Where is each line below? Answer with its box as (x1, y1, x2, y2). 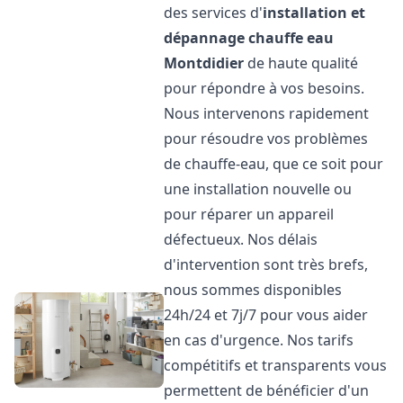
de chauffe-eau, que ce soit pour (164, 154, 384, 174)
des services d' (164, 3, 264, 22)
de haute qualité (244, 53, 359, 73)
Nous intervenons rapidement (164, 103, 370, 123)
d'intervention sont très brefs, (164, 255, 369, 274)
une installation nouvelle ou (164, 179, 353, 199)
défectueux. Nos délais (164, 229, 318, 249)
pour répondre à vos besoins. (164, 78, 365, 98)
